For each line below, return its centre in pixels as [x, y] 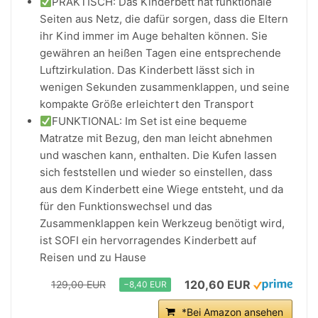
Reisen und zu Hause [93, 257]
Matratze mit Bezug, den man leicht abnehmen [156, 138]
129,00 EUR [78, 284]
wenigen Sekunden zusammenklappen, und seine [165, 87]
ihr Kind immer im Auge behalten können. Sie [154, 36]
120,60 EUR [218, 285]
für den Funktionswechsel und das [126, 206]
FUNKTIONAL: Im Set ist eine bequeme [150, 121]
